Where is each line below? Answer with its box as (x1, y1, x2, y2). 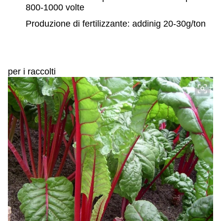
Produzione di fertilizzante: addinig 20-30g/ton (26, 19, 206, 29)
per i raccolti (8, 67, 56, 76)
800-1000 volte (26, 2, 84, 12)
